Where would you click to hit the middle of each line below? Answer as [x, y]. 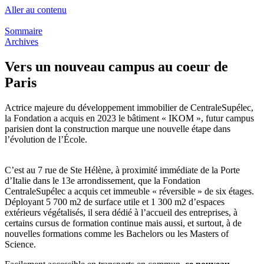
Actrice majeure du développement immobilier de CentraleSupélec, [129, 107]
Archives [22, 42]
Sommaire [24, 31]
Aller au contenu [36, 10]
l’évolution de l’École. [46, 139]
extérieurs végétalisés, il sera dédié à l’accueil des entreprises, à [121, 212]
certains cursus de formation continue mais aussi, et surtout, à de [123, 223]
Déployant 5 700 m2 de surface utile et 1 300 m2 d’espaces [115, 202]
